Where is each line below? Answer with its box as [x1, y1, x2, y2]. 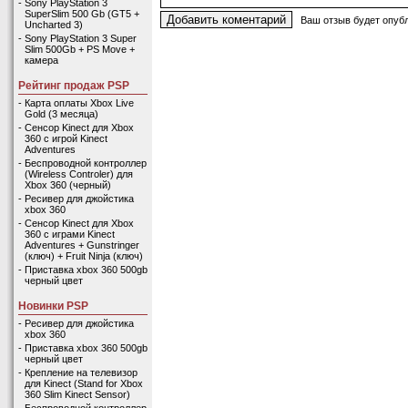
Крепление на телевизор [25, 367, 138, 378]
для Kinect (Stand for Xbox [25, 378, 143, 389]
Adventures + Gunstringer [25, 240, 139, 250]
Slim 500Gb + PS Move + [25, 44, 135, 55]
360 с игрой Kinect [25, 133, 107, 144]
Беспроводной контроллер [25, 158, 147, 168]
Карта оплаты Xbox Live [25, 97, 134, 108]
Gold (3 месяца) [25, 108, 98, 119]
